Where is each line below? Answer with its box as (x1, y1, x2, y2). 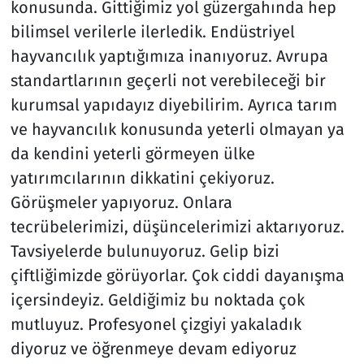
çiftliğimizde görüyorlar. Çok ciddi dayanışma (10, 265, 344, 285)
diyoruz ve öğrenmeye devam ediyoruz (10, 338, 297, 358)
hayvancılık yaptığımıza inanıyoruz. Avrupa (10, 45, 328, 66)
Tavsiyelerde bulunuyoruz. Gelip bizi (10, 240, 279, 261)
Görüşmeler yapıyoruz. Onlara (10, 192, 232, 212)
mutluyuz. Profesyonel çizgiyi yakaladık (10, 314, 301, 334)
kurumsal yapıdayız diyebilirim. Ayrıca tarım (10, 94, 337, 115)
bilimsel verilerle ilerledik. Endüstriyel (10, 21, 295, 41)
